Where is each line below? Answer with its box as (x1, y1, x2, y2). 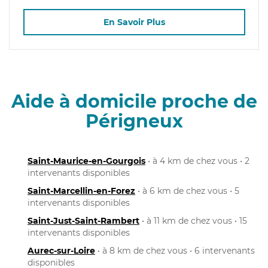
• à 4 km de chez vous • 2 (145, 155, 249, 166)
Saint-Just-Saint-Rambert (28, 215, 139, 226)
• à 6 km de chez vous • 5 (135, 185, 239, 196)
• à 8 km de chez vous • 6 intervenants (95, 245, 255, 256)
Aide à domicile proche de (11, 90, 257, 112)
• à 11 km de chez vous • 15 (139, 215, 247, 226)
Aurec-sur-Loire (28, 245, 95, 256)
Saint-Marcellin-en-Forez (28, 185, 135, 196)
